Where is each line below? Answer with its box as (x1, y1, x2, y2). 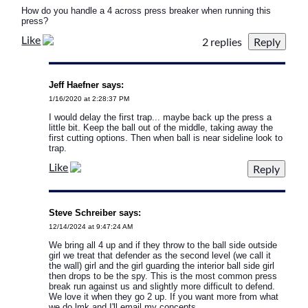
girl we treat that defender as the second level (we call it (49, 250, 272, 261)
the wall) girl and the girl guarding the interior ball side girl (49, 260, 275, 271)
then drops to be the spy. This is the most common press (49, 270, 278, 281)
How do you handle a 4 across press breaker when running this (21, 5, 272, 16)
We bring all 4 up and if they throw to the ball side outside (49, 239, 278, 250)
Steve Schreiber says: (49, 207, 142, 218)
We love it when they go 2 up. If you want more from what (49, 291, 279, 302)
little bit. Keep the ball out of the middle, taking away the (49, 122, 274, 133)
